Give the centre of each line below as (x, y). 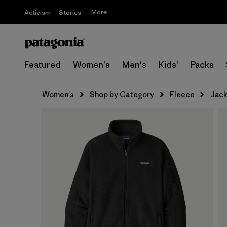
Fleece (182, 94)
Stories (70, 12)
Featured (43, 65)
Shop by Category (122, 94)
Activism (37, 12)
